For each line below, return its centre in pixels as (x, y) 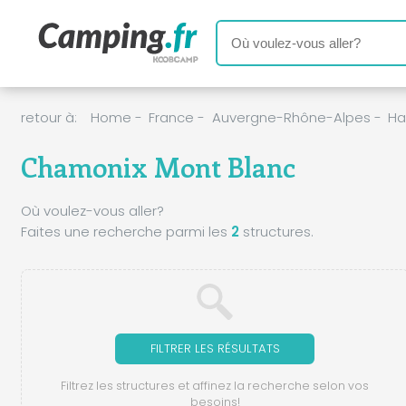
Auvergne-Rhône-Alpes (291, 118)
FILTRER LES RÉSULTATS (215, 348)
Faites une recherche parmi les (126, 231)
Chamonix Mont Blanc (158, 166)
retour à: (48, 118)
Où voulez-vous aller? (92, 210)
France (171, 118)
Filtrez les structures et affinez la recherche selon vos (215, 386)
